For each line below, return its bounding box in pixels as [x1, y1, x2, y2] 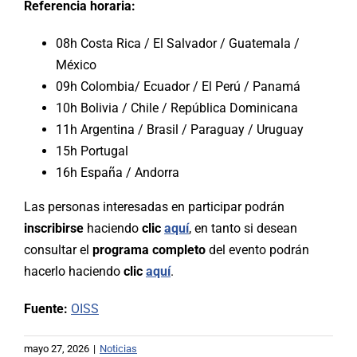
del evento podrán [206, 241, 309, 257]
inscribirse [24, 220, 87, 236]
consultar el [24, 241, 92, 257]
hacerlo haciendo [24, 263, 124, 279]
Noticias [100, 342, 137, 355]
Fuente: [24, 300, 71, 316]
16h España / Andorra [56, 164, 179, 180]
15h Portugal [56, 143, 128, 159]
